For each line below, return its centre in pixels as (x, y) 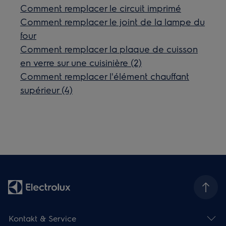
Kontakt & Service (43, 218)
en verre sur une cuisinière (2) (81, 63)
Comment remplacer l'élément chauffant (105, 76)
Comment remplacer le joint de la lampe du (113, 22)
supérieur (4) (47, 90)
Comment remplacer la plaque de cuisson (109, 49)
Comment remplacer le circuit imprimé (101, 8)
